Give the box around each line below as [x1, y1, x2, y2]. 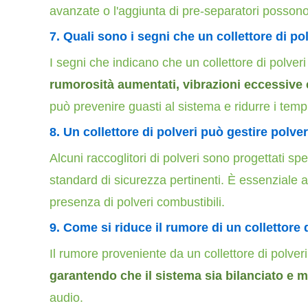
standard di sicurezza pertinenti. [49, 173, 228, 187]
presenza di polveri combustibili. [49, 195, 225, 209]
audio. [49, 291, 83, 305]
